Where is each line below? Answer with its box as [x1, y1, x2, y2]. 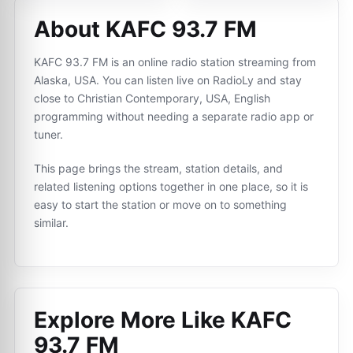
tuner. [34, 128, 63, 141]
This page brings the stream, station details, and [34, 162, 283, 175]
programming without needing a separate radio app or [34, 110, 314, 123]
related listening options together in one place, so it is [34, 180, 308, 193]
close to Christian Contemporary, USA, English [34, 91, 270, 105]
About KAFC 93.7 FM [34, 16, 257, 43]
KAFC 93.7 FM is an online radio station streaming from [34, 55, 316, 69]
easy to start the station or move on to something [34, 198, 287, 211]
